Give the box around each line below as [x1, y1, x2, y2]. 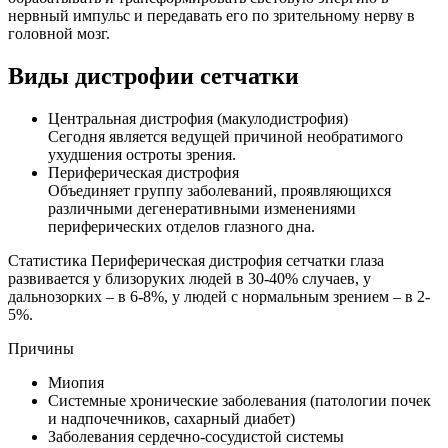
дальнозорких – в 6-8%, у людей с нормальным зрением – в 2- [8, 288, 430, 306]
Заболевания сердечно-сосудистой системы [48, 428, 344, 446]
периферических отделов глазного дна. [48, 218, 315, 236]
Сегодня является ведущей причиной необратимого [48, 128, 403, 146]
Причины [8, 340, 74, 358]
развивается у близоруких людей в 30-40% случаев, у [8, 270, 371, 288]
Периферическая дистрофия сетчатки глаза [91, 252, 384, 270]
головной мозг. [8, 25, 110, 43]
